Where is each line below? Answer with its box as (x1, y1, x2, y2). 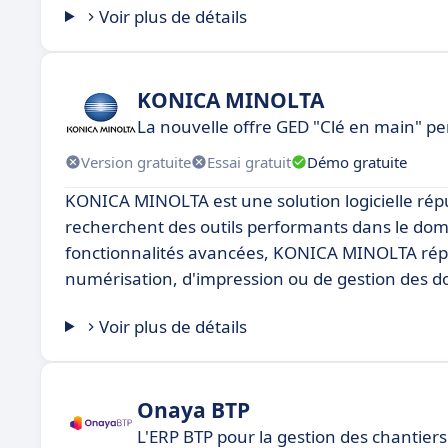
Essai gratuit (207, 151, 291, 172)
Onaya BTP (137, 395, 250, 424)
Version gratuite (81, 151, 191, 172)
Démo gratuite (307, 151, 407, 172)
